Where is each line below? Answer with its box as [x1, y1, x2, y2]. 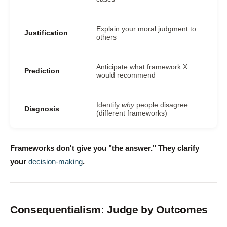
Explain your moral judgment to [96, 25, 196, 33]
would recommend [96, 71, 156, 79]
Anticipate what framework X [96, 63, 187, 71]
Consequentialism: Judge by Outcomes [10, 204, 208, 215]
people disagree [134, 101, 188, 109]
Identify [96, 101, 122, 109]
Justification [24, 29, 68, 37]
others [96, 33, 117, 41]
